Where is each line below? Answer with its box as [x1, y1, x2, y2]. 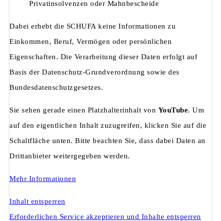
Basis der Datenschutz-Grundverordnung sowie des [9, 68, 180, 76]
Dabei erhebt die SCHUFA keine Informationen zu [9, 22, 176, 31]
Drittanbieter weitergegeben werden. [9, 152, 130, 160]
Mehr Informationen [9, 175, 76, 183]
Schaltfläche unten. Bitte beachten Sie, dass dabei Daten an [9, 137, 206, 145]
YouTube [158, 106, 188, 114]
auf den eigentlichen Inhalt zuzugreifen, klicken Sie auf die [9, 121, 206, 130]
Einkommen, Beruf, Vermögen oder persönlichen [9, 37, 172, 46]
